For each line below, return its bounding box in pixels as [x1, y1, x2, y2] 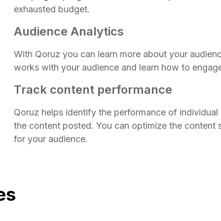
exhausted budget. [14, 3, 90, 14]
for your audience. [14, 133, 88, 144]
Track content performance [14, 82, 172, 97]
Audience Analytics [14, 24, 124, 38]
